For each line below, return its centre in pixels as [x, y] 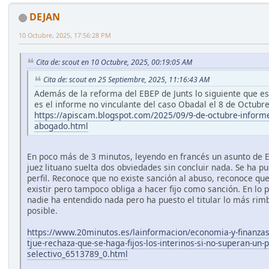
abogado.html [61, 126]
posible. [42, 211]
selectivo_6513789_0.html [77, 254]
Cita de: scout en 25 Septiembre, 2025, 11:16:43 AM [126, 80]
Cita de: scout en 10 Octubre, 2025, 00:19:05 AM [114, 62]
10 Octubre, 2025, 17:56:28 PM [65, 35]
